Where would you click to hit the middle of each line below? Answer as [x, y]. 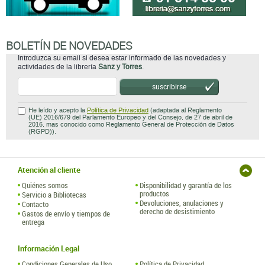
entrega [33, 222]
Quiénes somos [45, 185]
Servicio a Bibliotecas [54, 195]
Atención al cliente [49, 170]
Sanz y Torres [120, 67]
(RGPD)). [42, 132]
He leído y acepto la [58, 110]
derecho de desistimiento [177, 211]
